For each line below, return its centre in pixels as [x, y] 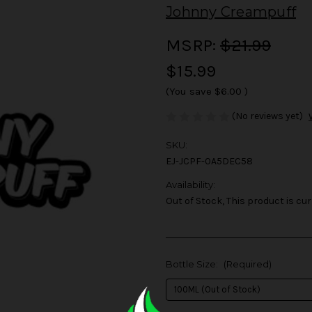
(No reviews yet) [267, 116]
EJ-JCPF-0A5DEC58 [209, 162]
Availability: [190, 185]
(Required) [247, 264]
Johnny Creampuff [231, 11]
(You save [189, 91]
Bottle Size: [193, 264]
